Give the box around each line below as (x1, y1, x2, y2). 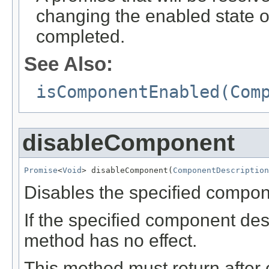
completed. (36, 26, 125, 47)
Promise (24, 166, 58, 175)
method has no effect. (24, 231, 197, 251)
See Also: (24, 53, 113, 76)
